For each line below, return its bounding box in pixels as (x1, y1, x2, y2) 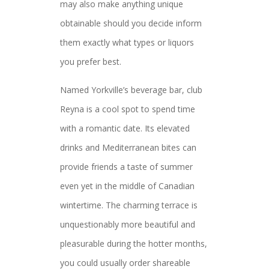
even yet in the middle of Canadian (60, 180, 195, 192)
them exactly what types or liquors (60, 37, 194, 48)
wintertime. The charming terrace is (60, 199, 198, 211)
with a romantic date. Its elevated (60, 122, 190, 134)
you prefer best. (60, 56, 121, 67)
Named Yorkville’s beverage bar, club (60, 84, 202, 95)
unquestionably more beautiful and (60, 219, 195, 230)
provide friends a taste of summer (60, 161, 193, 172)
